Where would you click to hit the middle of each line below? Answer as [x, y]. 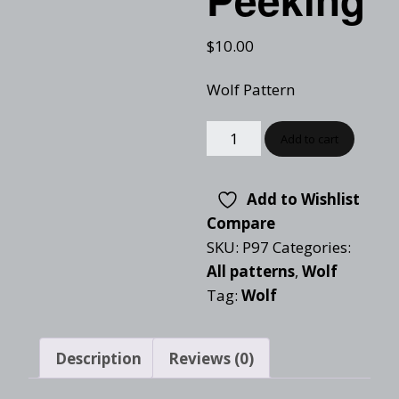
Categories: [311, 247]
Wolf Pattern [250, 90]
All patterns [250, 271]
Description [98, 358]
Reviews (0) [211, 358]
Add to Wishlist [304, 199]
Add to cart [310, 139]
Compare [240, 223]
